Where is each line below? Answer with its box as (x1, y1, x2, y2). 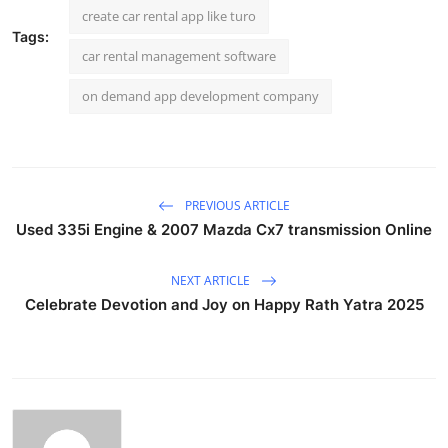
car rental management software (82, 47, 276, 66)
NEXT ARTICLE (171, 271, 253, 289)
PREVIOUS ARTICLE (182, 196, 290, 214)
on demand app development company (82, 87, 319, 106)
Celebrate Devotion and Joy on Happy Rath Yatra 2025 (24, 295, 424, 315)
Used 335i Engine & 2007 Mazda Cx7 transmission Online (16, 220, 432, 240)
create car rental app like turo (82, 7, 256, 26)
